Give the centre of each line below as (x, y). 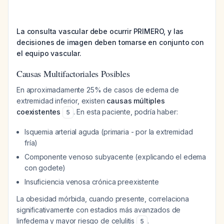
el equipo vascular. (49, 53)
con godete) (45, 168)
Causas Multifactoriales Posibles (73, 73)
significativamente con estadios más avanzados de (99, 210)
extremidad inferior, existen (62, 101)
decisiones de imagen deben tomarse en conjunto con (110, 42)
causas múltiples (136, 101)
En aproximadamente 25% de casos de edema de (98, 90)
